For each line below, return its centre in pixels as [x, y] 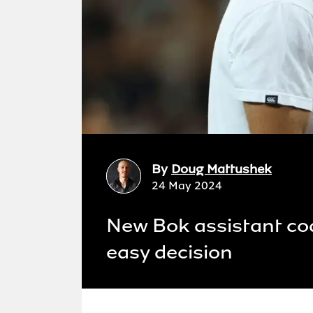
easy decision [169, 252]
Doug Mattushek [221, 169]
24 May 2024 [187, 185]
